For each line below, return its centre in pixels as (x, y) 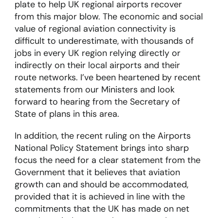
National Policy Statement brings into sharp (101, 148)
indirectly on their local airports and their (97, 65)
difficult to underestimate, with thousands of (104, 41)
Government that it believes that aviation (97, 173)
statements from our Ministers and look (94, 90)
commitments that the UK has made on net (102, 209)
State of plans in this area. (67, 114)
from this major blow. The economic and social (109, 17)
